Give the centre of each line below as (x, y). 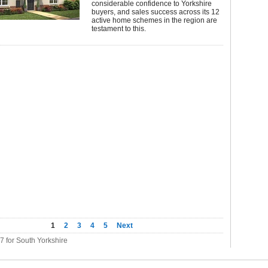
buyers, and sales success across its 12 (156, 12)
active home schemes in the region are (154, 20)
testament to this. (119, 29)
